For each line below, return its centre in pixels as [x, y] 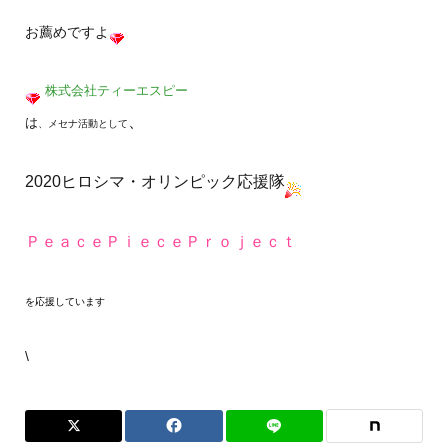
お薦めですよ [66, 32]
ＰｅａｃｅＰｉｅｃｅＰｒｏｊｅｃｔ [160, 241]
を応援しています [64, 301]
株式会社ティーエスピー [116, 90]
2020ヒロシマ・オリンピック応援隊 [154, 181]
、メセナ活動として [82, 123]
